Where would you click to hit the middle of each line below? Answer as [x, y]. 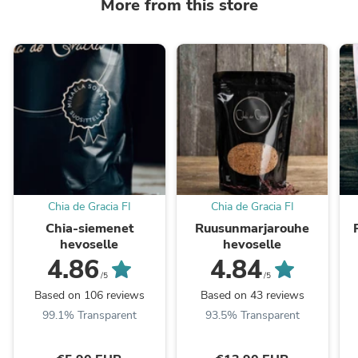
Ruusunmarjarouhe [253, 229]
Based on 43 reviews [252, 296]
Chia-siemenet [89, 229]
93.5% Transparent [252, 316]
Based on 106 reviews [89, 296]
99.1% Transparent [89, 316]
